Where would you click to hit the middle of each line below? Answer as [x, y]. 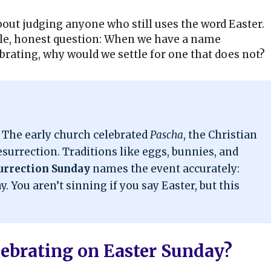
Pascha [167, 135]
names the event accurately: [165, 169]
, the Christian [220, 135]
